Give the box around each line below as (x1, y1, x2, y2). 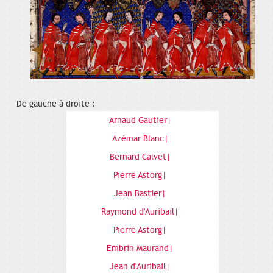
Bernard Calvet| (109, 151, 173, 162)
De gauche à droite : (16, 98, 95, 109)
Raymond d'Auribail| (101, 206, 181, 217)
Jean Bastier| (114, 188, 168, 199)
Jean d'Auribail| (110, 261, 172, 272)
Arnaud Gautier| (108, 115, 174, 126)
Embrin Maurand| (107, 243, 175, 253)
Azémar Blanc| (112, 133, 171, 144)
